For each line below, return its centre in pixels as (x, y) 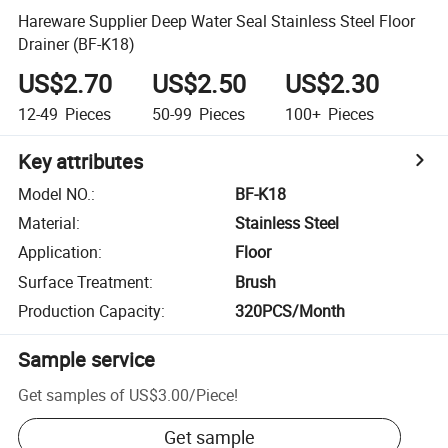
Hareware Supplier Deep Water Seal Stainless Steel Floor (217, 20)
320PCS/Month (290, 311)
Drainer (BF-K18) (77, 43)
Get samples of (72, 394)
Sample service (87, 360)
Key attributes (81, 161)
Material (47, 223)
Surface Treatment (84, 281)
